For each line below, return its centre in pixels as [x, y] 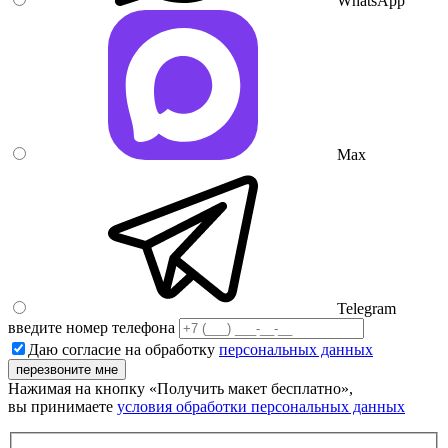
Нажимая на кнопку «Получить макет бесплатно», [180, 388]
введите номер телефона [93, 327]
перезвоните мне [67, 369]
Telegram [366, 308]
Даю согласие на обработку [123, 349]
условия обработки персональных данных [261, 406]
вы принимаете [62, 406]
